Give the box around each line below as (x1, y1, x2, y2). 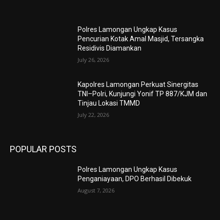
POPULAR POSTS (10, 144, 77, 155)
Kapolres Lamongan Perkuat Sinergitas (78, 80, 199, 88)
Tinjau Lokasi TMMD (78, 99, 140, 107)
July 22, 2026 (78, 110, 110, 118)
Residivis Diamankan (78, 44, 142, 53)
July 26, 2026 (78, 56, 110, 64)
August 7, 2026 (78, 187, 115, 194)
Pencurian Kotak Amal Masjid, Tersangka (78, 35, 204, 43)
